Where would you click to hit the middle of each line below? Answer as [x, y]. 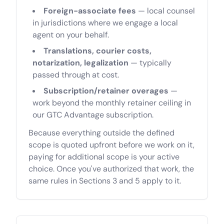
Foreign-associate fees [90, 11]
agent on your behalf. [71, 35]
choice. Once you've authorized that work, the [111, 169]
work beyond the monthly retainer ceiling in [112, 103]
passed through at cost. [76, 75]
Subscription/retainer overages [106, 91]
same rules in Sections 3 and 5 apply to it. [105, 181]
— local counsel [165, 11]
